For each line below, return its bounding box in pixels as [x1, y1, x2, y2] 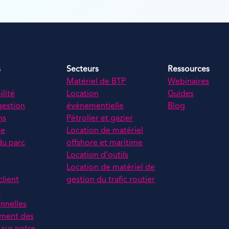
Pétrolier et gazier [66, 114, 133, 123]
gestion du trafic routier [66, 176, 155, 185]
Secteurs [66, 65, 99, 74]
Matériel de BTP [66, 78, 126, 86]
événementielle [66, 102, 124, 111]
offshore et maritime [66, 139, 143, 148]
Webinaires [167, 78, 209, 86]
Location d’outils [66, 151, 129, 160]
